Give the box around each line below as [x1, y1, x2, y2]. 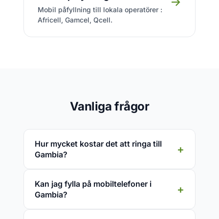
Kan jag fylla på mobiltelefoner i [35, 179, 152, 189]
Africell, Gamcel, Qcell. [38, 16, 112, 24]
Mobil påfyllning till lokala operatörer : [38, 5, 162, 14]
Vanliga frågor [69, 99, 150, 113]
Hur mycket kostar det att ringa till [35, 139, 162, 149]
